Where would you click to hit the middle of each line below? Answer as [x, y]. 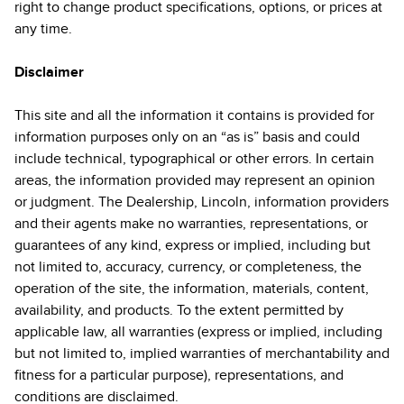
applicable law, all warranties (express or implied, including [198, 332]
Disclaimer [49, 72]
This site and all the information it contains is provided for [194, 115]
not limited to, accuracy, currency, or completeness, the [188, 267]
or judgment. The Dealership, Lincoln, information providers [202, 202]
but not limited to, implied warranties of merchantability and [202, 353]
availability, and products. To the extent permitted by [179, 310]
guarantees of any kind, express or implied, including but [193, 245]
